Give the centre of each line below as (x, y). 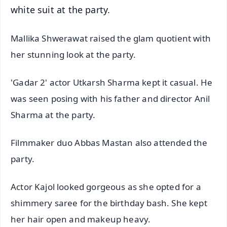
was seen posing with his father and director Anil (110, 98)
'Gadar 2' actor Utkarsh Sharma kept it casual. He (112, 82)
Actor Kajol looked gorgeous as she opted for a (106, 186)
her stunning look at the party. (73, 54)
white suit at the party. (61, 9)
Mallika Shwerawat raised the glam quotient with (111, 38)
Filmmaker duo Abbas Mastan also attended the (109, 142)
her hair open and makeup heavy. (81, 219)
